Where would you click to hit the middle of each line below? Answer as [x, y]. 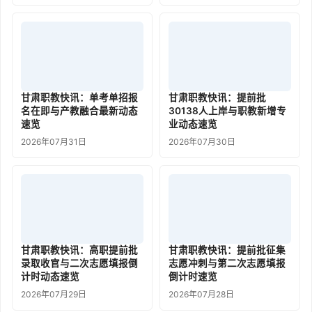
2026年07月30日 [202, 142]
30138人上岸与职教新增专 [227, 111]
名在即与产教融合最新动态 [79, 111]
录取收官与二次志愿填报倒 [79, 263]
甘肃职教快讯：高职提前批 [79, 250]
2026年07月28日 [201, 294]
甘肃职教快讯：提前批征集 [227, 250]
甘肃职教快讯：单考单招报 [79, 97]
